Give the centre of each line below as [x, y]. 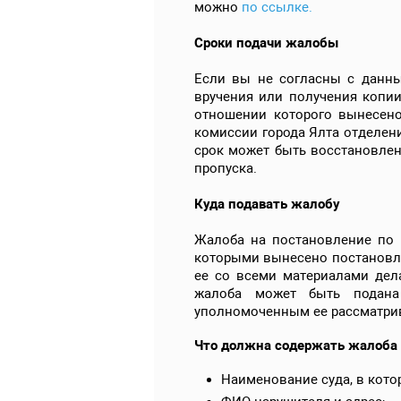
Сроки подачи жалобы [266, 43]
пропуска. [226, 168]
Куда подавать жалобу [267, 204]
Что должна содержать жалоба [296, 345]
